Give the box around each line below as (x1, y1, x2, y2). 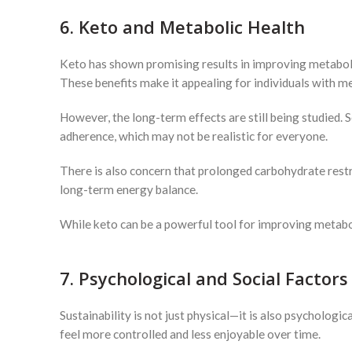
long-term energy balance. (60, 182, 198, 196)
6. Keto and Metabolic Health (60, 15, 305, 38)
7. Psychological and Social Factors (60, 266, 348, 290)
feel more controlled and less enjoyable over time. (60, 327, 321, 341)
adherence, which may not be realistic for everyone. (60, 129, 328, 143)
